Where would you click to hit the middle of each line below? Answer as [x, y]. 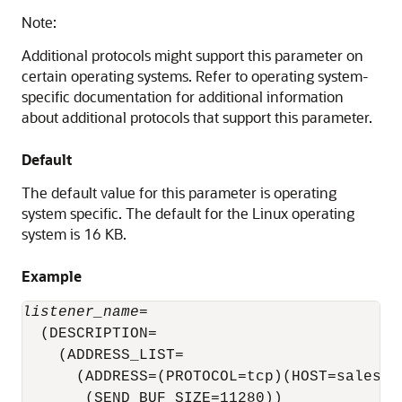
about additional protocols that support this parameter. [197, 117]
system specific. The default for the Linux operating [188, 213]
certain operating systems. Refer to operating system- [195, 76]
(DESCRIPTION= [90, 334]
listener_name [81, 312]
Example [52, 276]
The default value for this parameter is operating [179, 192]
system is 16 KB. [74, 234]
